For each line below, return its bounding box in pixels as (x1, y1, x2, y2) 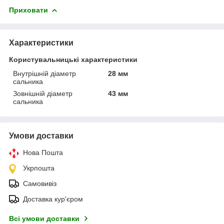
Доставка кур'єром (23, 194, 83, 203)
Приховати (9, 5, 48, 14)
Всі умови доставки (9, 214, 79, 222)
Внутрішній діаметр (13, 69, 76, 77)
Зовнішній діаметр (13, 89, 72, 97)
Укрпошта (23, 163, 54, 172)
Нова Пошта (23, 148, 63, 156)
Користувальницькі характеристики (9, 55, 137, 63)
